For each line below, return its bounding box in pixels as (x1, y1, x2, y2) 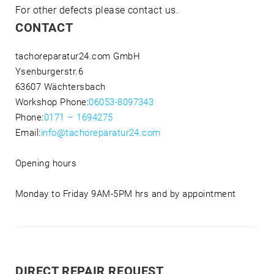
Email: (15, 127, 41, 139)
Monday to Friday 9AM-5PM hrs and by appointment (15, 188, 236, 200)
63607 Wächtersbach (15, 81, 106, 93)
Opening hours (15, 158, 77, 169)
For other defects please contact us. (15, 4, 179, 17)
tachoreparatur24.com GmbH (15, 51, 140, 62)
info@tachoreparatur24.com (40, 127, 161, 139)
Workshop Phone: (15, 97, 89, 108)
